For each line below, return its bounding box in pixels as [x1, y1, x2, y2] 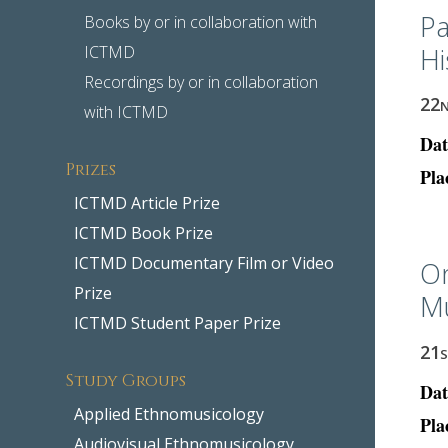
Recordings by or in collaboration [84, 70, 319, 93]
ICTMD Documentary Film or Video [74, 251, 335, 274]
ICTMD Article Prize [74, 191, 221, 214]
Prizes [66, 157, 117, 178]
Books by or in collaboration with [84, 10, 318, 33]
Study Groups [66, 368, 187, 389]
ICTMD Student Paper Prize [74, 311, 282, 334]
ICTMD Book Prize [74, 221, 214, 244]
